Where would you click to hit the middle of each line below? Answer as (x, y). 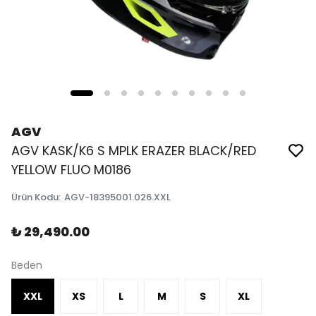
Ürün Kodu (35, 197)
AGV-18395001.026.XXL (117, 197)
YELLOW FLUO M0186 (71, 170)
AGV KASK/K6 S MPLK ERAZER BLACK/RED (134, 151)
